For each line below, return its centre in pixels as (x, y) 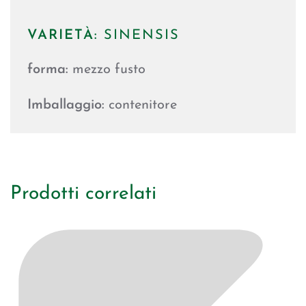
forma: (48, 70)
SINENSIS (139, 36)
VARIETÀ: (63, 36)
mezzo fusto (107, 70)
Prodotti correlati (83, 194)
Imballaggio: (66, 105)
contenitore (141, 105)
